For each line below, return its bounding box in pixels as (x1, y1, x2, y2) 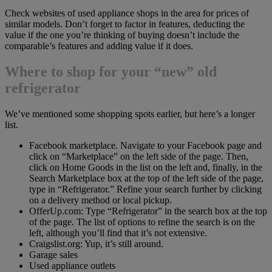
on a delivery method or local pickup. (29, 194, 172, 205)
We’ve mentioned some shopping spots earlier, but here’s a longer (5, 108, 255, 119)
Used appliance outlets (29, 260, 115, 271)
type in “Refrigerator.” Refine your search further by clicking (29, 183, 262, 194)
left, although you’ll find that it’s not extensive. (29, 227, 207, 238)
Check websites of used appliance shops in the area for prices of (5, 7, 249, 18)
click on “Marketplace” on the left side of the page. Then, (29, 151, 248, 161)
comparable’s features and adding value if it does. (5, 40, 193, 51)
